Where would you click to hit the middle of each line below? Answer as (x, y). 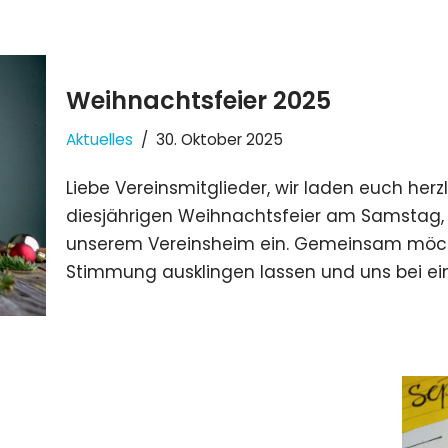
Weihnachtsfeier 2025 (198, 100)
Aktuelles (99, 139)
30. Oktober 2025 (219, 139)
